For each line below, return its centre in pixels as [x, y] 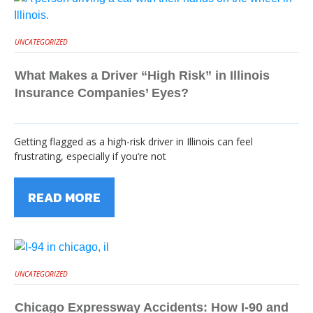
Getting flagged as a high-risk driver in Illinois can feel [133, 141]
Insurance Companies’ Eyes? [102, 93]
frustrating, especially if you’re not [90, 156]
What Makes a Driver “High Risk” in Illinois [142, 75]
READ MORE [64, 197]
